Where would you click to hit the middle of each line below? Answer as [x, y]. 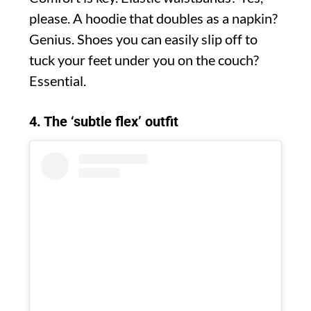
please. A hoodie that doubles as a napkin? [153, 18]
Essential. [58, 81]
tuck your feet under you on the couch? [144, 60]
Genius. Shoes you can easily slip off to [143, 39]
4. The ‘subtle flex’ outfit [104, 122]
